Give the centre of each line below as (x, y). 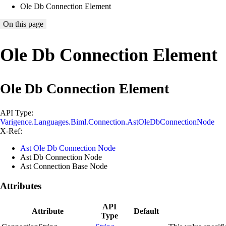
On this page (23, 24)
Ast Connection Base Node (64, 166)
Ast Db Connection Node (61, 157)
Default (146, 211)
